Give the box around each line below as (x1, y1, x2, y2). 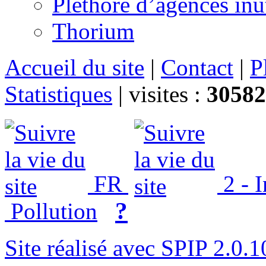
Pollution (5, 198, 97, 224)
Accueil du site (5, 54, 144, 80)
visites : (129, 81, 207, 107)
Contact (161, 54, 233, 80)
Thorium (52, 18, 134, 44)
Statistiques (5, 81, 112, 107)
